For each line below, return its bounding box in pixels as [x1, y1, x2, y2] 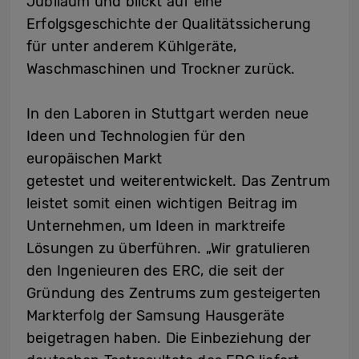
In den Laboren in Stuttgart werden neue [26, 104, 309, 123]
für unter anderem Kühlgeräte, [26, 37, 237, 55]
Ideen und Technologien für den [26, 127, 245, 145]
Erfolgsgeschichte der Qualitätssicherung [26, 14, 312, 33]
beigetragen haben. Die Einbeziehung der [26, 329, 312, 347]
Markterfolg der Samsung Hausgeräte [26, 306, 285, 325]
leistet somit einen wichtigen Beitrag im [26, 194, 298, 212]
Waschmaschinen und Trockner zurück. [26, 59, 296, 78]
